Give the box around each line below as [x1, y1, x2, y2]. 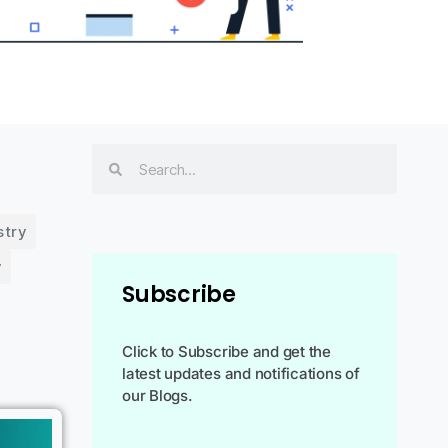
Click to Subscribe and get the [122, 342, 331, 361]
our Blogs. [122, 386, 193, 405]
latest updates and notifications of [122, 364, 360, 383]
